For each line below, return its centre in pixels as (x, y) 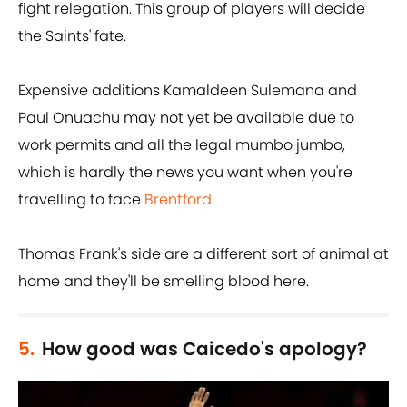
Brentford (178, 200)
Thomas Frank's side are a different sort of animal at (203, 254)
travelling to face (81, 200)
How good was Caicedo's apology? (204, 349)
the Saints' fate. (72, 36)
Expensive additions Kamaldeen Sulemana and (188, 91)
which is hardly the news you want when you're (185, 173)
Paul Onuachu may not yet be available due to (186, 118)
